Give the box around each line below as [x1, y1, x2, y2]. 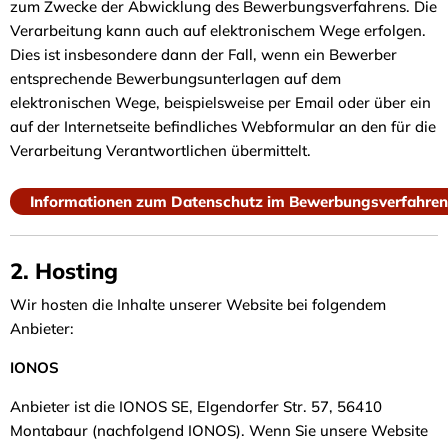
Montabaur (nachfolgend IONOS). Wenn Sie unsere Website [10, 421, 428, 440]
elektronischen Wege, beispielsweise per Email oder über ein [10, 92, 431, 112]
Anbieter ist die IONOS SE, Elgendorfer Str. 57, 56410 [10, 397, 382, 416]
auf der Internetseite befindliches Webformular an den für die [10, 116, 436, 136]
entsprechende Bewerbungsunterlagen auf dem [10, 68, 341, 88]
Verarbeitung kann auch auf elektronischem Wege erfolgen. [10, 20, 426, 40]
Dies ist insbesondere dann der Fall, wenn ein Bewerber [10, 44, 397, 64]
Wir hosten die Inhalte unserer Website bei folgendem [10, 295, 386, 314]
